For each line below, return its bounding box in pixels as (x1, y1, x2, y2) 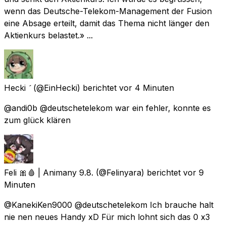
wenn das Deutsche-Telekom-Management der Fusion (4, 6, 212, 16)
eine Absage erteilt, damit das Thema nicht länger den (4, 18, 209, 28)
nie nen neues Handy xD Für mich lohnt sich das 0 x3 (4, 211, 210, 222)
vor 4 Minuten (119, 82, 174, 93)
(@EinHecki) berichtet (33, 82, 117, 93)
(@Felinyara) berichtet (96, 167, 181, 178)
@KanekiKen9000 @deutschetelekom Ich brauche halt (4, 199, 213, 210)
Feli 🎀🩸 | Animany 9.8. (4, 167, 93, 178)
